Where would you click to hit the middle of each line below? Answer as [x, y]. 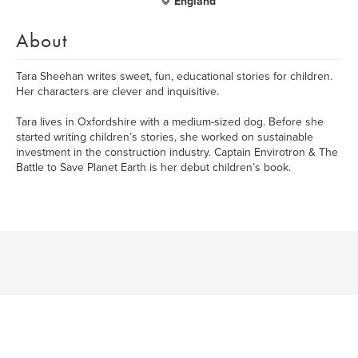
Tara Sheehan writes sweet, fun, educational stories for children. [174, 76]
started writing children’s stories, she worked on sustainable [165, 137]
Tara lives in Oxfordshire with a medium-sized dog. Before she [170, 122]
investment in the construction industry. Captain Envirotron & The [177, 152]
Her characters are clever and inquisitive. [117, 91]
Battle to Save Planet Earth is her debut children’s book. [153, 167]
